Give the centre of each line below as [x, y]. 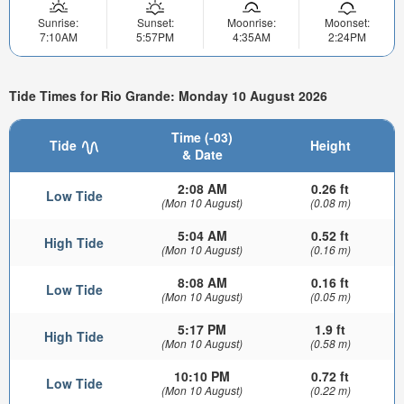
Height [330, 146]
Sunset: [155, 23]
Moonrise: [251, 23]
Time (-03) [202, 138]
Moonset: [347, 23]
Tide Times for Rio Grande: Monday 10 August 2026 [168, 95]
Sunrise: [58, 23]
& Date [202, 155]
